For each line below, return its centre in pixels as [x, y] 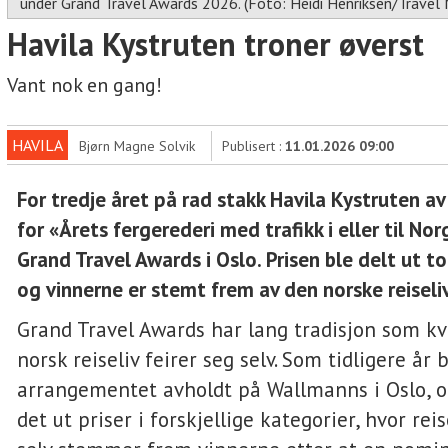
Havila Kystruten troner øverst [215, 44]
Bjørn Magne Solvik [137, 146]
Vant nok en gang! [84, 85]
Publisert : [253, 146]
